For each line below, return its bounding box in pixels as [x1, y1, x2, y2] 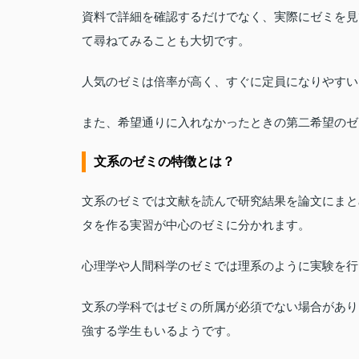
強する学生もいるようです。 [82, 324, 238, 337]
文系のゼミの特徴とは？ [94, 155, 235, 168]
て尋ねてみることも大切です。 [82, 34, 250, 47]
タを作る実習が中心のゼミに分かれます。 [82, 218, 310, 232]
